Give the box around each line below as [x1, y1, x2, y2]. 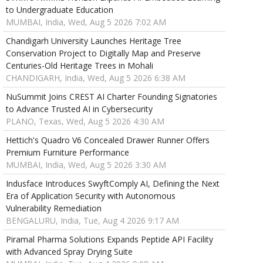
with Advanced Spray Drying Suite [5, 246, 133, 258]
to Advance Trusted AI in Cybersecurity [5, 103, 153, 115]
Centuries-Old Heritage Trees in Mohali [5, 60, 153, 72]
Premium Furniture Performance [5, 147, 129, 159]
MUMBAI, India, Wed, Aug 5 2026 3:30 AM [5, 159, 166, 171]
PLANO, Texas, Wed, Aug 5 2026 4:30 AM [5, 116, 164, 127]
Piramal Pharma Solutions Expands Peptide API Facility [5, 234, 213, 245]
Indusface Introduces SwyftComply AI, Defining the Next [5, 178, 220, 190]
